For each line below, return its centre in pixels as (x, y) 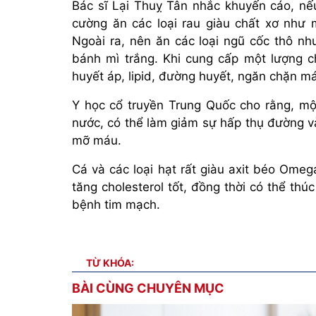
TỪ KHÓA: (110, 262)
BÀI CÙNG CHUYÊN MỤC (148, 288)
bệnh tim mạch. (116, 204)
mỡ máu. (97, 140)
